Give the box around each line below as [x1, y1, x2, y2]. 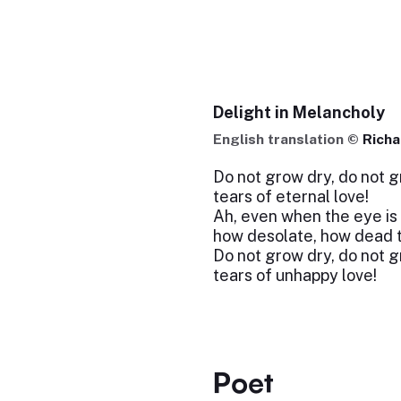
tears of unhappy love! [212, 266, 377, 285]
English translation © [212, 131, 363, 148]
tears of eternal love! [212, 187, 369, 206]
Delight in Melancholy [212, 103, 385, 122]
